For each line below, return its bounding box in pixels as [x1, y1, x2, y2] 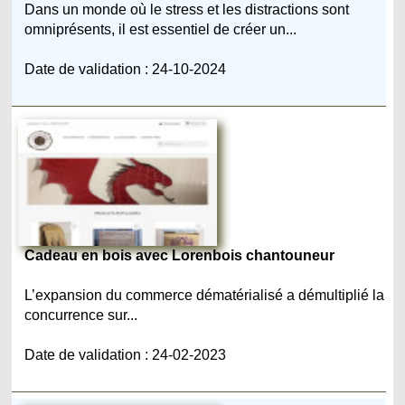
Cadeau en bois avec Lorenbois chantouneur [24, 247, 335, 263]
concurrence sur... [24, 306, 138, 323]
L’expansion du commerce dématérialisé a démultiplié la [24, 287, 385, 303]
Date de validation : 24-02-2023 [24, 346, 227, 363]
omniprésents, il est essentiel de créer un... [24, 21, 297, 37]
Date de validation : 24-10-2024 [24, 61, 227, 77]
